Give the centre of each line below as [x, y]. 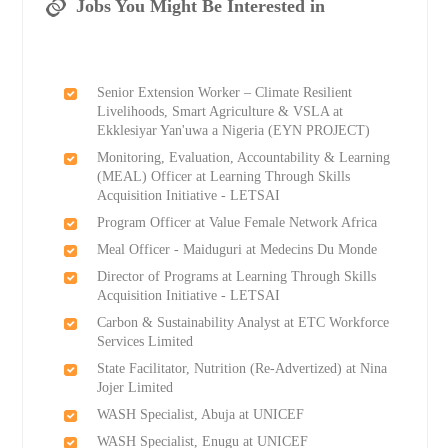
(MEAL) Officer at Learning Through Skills [223, 177]
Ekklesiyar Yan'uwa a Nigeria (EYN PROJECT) [233, 131]
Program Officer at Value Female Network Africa [236, 223]
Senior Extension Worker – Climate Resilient [224, 93]
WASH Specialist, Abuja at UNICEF [200, 415]
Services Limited [144, 342]
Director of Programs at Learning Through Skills [236, 277]
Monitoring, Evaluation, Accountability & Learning [243, 158]
